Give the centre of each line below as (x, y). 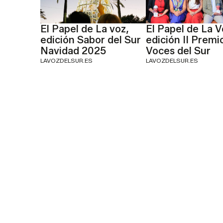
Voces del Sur (178, 51)
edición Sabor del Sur (90, 40)
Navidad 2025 (73, 51)
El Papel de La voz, (84, 29)
